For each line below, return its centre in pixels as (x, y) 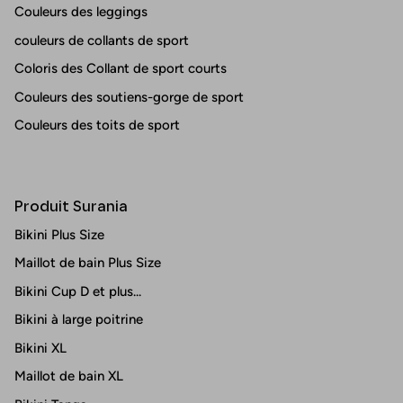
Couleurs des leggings (81, 12)
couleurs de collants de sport (102, 40)
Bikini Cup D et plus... (78, 291)
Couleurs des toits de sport (97, 125)
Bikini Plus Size (59, 234)
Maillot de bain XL (69, 376)
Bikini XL (40, 348)
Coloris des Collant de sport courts (121, 69)
